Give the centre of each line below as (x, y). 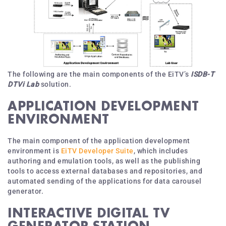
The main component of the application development (99, 140)
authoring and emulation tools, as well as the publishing (104, 161)
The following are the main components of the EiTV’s (99, 74)
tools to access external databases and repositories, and (105, 171)
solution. (55, 84)
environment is (34, 151)
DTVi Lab (23, 84)
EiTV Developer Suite (97, 151)
